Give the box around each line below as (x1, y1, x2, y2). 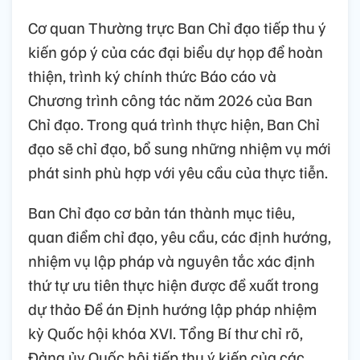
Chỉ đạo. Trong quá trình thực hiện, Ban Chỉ (28, 112, 320, 134)
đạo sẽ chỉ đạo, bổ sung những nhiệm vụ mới (28, 137, 331, 158)
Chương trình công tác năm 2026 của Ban (28, 88, 313, 110)
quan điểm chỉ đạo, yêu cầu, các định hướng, (28, 225, 331, 247)
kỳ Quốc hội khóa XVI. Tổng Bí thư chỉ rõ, (28, 321, 303, 343)
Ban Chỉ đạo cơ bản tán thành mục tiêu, (28, 201, 295, 223)
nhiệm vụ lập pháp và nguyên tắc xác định (28, 249, 315, 271)
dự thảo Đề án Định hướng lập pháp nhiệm (28, 297, 317, 319)
